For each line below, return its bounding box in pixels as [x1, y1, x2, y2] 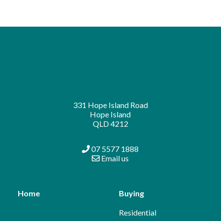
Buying [118, 188, 144, 198]
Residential [118, 208, 156, 218]
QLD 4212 [92, 119, 128, 129]
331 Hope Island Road [73, 100, 148, 110]
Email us [100, 153, 129, 163]
